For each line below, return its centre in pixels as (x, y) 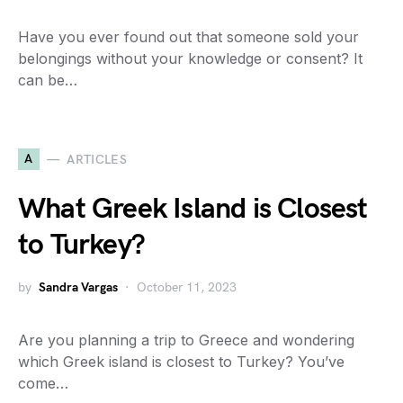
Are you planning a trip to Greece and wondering (186, 340)
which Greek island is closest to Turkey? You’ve (181, 362)
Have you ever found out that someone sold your (188, 37)
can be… (48, 81)
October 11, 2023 (187, 288)
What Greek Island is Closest (193, 210)
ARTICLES (97, 159)
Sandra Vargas (78, 288)
